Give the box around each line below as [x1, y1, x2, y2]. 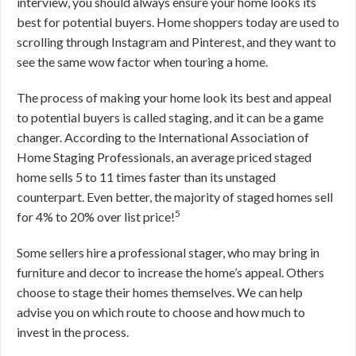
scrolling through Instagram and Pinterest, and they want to [17, 34, 336, 49]
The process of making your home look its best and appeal [17, 90, 331, 105]
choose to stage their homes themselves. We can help [17, 284, 303, 300]
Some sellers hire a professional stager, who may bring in [17, 245, 319, 260]
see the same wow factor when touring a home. [17, 54, 268, 69]
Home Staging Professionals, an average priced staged [17, 149, 311, 164]
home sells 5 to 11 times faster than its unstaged [17, 169, 276, 184]
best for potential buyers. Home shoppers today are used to [17, 14, 339, 29]
